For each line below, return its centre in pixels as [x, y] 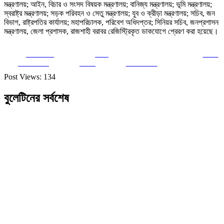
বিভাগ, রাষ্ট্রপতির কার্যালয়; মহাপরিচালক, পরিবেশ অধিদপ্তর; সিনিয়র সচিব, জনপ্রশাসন [111, 22]
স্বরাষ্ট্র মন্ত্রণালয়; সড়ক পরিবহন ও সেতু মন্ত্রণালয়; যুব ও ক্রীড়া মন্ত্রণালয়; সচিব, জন [109, 13]
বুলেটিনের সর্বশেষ [36, 98]
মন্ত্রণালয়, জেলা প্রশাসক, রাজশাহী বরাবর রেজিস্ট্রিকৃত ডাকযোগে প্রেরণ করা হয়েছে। [111, 31]
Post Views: [23, 76]
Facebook [33, 62]
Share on [40, 53]
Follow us [141, 62]
